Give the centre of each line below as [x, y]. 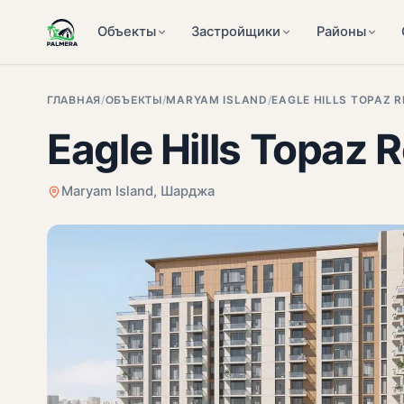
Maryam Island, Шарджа [138, 191]
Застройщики [236, 32]
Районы [341, 32]
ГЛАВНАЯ [74, 100]
